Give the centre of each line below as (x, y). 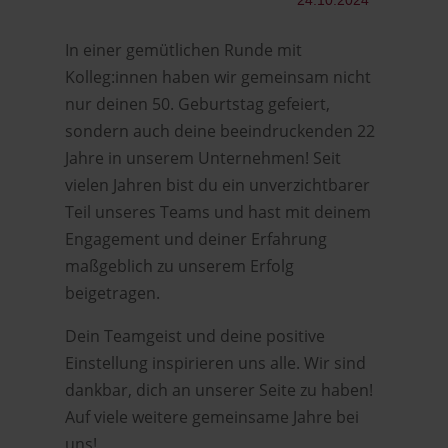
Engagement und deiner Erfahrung (195, 239)
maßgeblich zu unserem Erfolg (179, 266)
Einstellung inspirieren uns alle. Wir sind (215, 363)
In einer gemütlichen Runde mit (183, 50)
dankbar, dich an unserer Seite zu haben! (218, 390)
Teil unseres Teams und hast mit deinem (217, 212)
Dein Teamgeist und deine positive (194, 336)
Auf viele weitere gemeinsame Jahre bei (211, 417)
